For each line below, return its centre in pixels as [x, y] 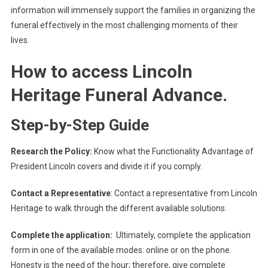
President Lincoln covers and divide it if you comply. [106, 167]
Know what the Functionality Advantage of [173, 152]
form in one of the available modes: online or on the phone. [121, 250]
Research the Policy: [51, 152]
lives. [20, 40]
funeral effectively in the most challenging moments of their [124, 25]
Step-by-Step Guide [80, 125]
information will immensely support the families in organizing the [133, 10]
